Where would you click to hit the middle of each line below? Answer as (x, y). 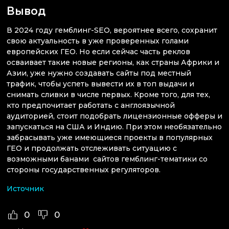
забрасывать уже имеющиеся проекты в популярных (110, 138)
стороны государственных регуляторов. (85, 170)
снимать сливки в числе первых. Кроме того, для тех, (108, 95)
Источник (25, 189)
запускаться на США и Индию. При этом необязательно (114, 127)
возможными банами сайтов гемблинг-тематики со (107, 159)
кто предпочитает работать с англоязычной (91, 105)
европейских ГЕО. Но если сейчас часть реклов (98, 52)
